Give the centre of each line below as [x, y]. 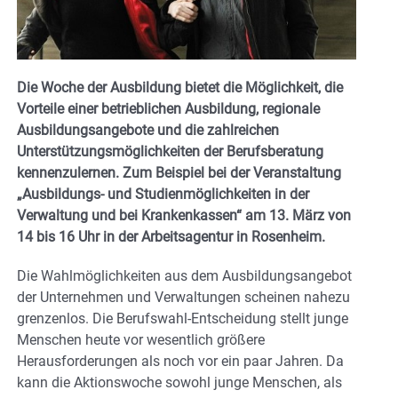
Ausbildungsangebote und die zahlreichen [148, 130]
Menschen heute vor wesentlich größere [141, 339]
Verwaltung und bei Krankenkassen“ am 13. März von [184, 215]
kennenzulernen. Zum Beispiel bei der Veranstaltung [179, 172]
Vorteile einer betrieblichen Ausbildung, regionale [168, 108]
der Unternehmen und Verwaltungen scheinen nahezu [183, 297]
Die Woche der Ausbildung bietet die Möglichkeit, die [180, 87]
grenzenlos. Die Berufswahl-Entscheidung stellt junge [183, 318]
